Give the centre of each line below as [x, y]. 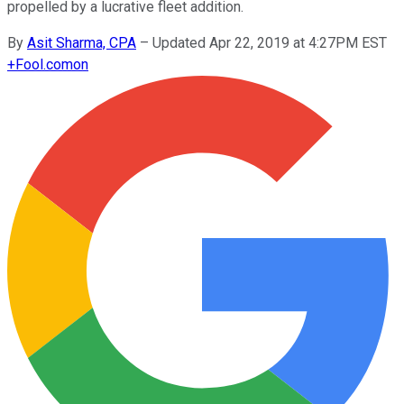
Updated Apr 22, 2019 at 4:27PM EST [270, 42]
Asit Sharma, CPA [82, 42]
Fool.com [44, 64]
